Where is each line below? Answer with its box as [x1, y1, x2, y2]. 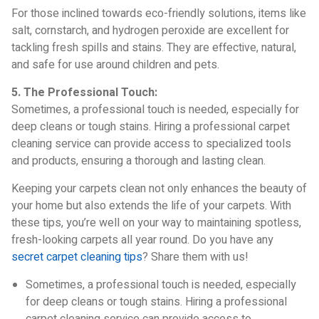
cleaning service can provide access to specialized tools [11, 135, 291, 152]
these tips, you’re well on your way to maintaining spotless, [11, 214, 301, 231]
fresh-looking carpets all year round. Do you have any [11, 231, 276, 249]
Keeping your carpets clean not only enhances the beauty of [11, 180, 307, 197]
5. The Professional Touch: [11, 84, 157, 101]
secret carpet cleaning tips [11, 249, 142, 266]
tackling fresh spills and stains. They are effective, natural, [11, 39, 296, 56]
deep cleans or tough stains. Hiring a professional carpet [11, 118, 290, 135]
